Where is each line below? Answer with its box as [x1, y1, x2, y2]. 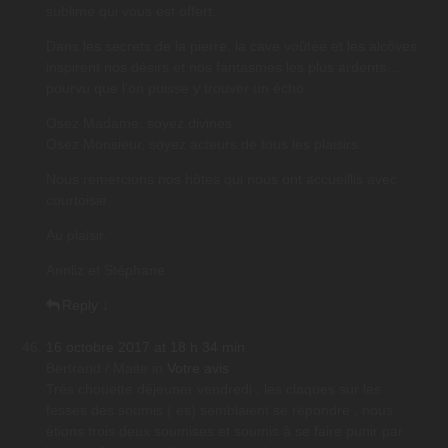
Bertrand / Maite [46, 360, 148, 377]
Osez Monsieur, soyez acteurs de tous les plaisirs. [46, 136, 362, 153]
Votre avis [167, 360, 229, 377]
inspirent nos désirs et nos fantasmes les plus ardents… [46, 59, 400, 76]
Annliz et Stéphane [46, 262, 165, 279]
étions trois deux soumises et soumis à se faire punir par [46, 423, 403, 440]
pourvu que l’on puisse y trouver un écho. [46, 80, 308, 97]
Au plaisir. [46, 227, 107, 244]
